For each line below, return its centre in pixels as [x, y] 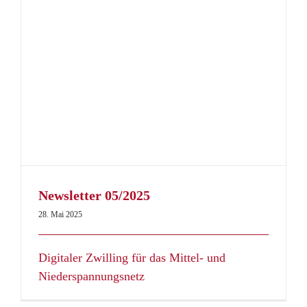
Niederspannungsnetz [91, 277]
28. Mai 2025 [60, 215]
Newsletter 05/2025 [94, 196]
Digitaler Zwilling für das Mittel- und [132, 258]
